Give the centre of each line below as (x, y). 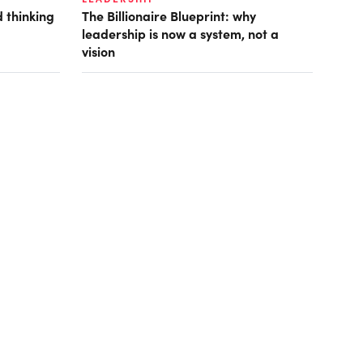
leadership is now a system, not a (180, 34)
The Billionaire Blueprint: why (169, 16)
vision (98, 51)
